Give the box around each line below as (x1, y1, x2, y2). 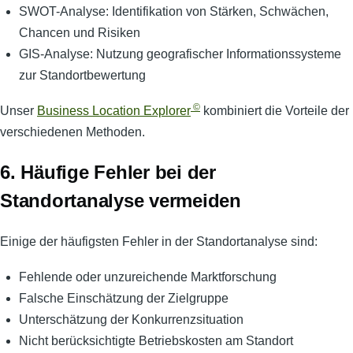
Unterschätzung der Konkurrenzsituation (19, 312, 243, 326)
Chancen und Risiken (19, 26, 147, 40)
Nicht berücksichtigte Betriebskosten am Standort (19, 333, 293, 347)
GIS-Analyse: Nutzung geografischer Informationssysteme (19, 47, 341, 61)
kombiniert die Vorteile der (200, 104, 349, 118)
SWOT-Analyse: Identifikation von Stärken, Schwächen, (19, 5, 329, 19)
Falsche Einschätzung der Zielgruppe (19, 291, 229, 305)
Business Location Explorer (37, 104, 191, 118)
